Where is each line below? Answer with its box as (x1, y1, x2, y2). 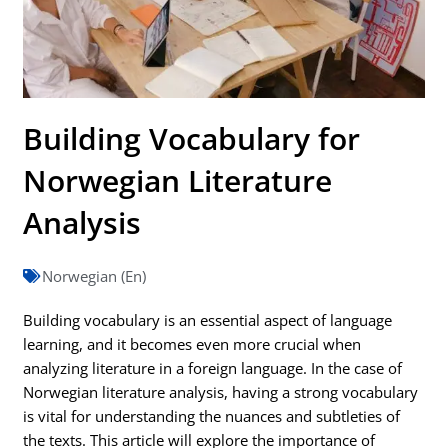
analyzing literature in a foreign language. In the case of (23, 358, 403, 378)
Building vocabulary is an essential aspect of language (23, 310, 393, 330)
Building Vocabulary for (23, 118, 361, 159)
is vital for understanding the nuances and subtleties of (23, 406, 401, 426)
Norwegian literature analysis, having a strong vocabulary (23, 382, 419, 402)
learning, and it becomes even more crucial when (23, 334, 362, 354)
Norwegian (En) (42, 266, 147, 286)
